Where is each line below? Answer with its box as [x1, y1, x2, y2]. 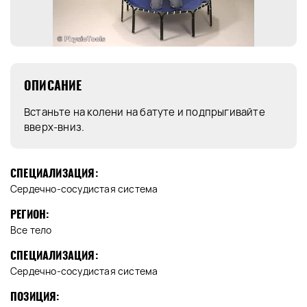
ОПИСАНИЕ [24, 77, 82, 95]
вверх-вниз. [24, 120, 85, 135]
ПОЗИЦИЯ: [10, 289, 60, 304]
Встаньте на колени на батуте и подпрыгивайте [24, 105, 265, 120]
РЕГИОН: [10, 207, 49, 222]
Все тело [10, 223, 52, 237]
